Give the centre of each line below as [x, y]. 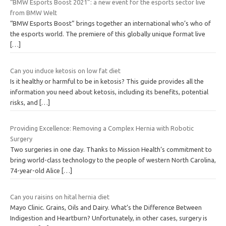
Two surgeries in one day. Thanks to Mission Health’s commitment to [111, 150]
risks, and [25, 102]
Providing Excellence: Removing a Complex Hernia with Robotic [102, 128]
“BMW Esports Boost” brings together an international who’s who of [110, 23]
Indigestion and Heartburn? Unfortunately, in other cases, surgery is [109, 218]
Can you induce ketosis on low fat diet [65, 70]
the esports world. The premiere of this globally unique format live [108, 34]
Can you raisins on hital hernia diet [60, 196]
